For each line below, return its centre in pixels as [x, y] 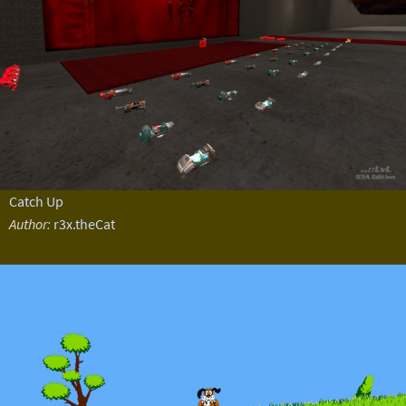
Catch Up [36, 201]
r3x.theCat [84, 224]
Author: [29, 224]
